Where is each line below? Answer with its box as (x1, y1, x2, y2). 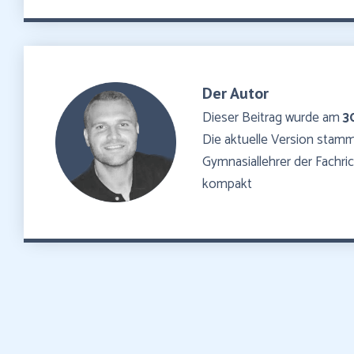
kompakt (201, 173, 252, 196)
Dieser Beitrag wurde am (201, 107, 343, 130)
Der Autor (201, 83, 269, 104)
